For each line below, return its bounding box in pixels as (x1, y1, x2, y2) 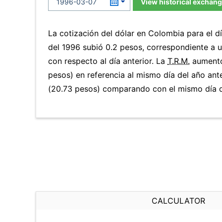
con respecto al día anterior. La (48, 56, 167, 66)
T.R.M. (167, 56, 190, 66)
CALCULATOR (152, 196, 205, 206)
